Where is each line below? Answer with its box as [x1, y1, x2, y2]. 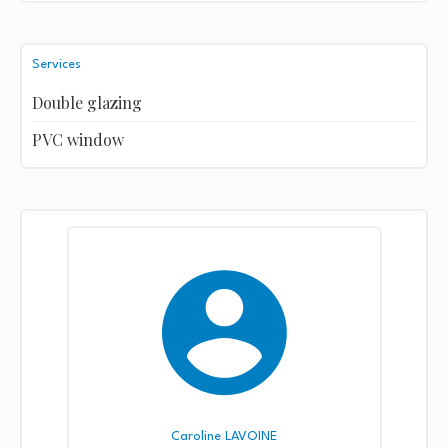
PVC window [31, 128, 124, 150]
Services [31, 57, 81, 71]
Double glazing [31, 91, 142, 113]
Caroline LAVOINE [171, 430, 277, 443]
